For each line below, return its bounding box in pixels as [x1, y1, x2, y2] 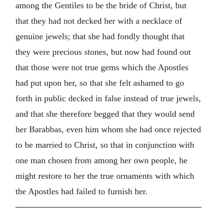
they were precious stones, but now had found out [15, 46, 191, 57]
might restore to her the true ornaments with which [15, 170, 194, 181]
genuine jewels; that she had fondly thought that [15, 31, 185, 41]
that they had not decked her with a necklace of [15, 15, 182, 26]
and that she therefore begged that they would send [15, 108, 195, 119]
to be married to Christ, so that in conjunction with [15, 139, 194, 150]
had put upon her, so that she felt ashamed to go [15, 77, 184, 88]
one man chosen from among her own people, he [15, 155, 187, 165]
